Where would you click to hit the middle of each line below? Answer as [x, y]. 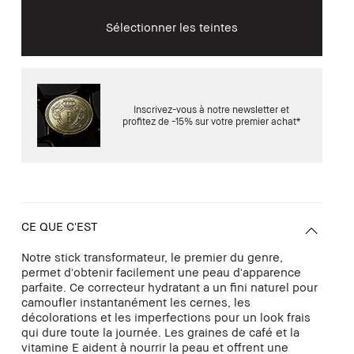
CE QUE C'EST [59, 226]
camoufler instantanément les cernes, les [136, 301]
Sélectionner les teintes [171, 26]
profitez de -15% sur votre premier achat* [211, 121]
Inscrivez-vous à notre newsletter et [211, 109]
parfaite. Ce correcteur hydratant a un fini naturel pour [169, 286]
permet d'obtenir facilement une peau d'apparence [161, 271]
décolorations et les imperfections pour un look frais [166, 316]
